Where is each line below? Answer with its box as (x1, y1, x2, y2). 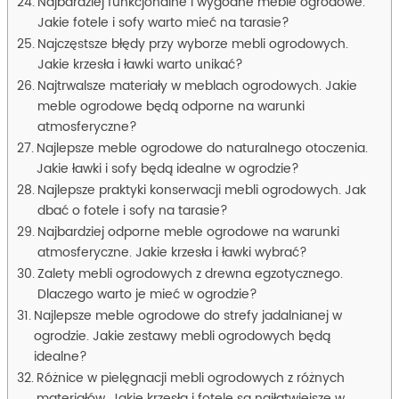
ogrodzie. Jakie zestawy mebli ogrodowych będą (33, 326, 330, 348)
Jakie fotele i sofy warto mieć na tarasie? (37, 12, 289, 35)
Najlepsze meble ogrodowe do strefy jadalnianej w (33, 305, 342, 328)
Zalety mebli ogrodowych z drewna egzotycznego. (37, 264, 343, 286)
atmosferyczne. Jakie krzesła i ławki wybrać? (37, 242, 307, 265)
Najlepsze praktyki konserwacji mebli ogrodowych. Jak (37, 180, 366, 202)
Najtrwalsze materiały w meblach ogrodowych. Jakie (37, 76, 357, 98)
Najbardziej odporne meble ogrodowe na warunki (37, 222, 339, 244)
